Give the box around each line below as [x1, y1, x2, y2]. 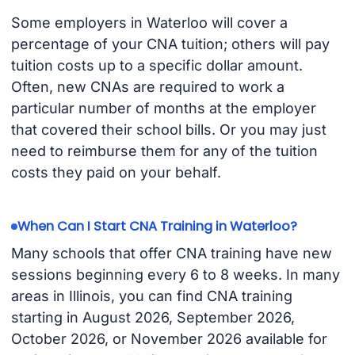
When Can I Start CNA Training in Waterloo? [17, 217, 297, 236]
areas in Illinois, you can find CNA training [10, 287, 292, 304]
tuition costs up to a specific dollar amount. [10, 57, 303, 74]
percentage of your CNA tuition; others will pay [10, 36, 330, 53]
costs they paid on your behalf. [10, 164, 221, 181]
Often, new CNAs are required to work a [10, 78, 284, 96]
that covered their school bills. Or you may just [10, 121, 326, 139]
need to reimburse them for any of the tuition [10, 143, 318, 160]
